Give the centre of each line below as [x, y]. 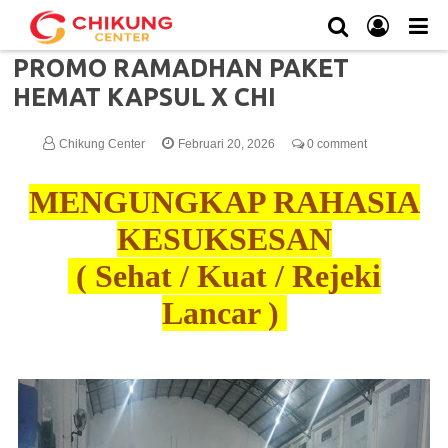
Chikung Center [104, 144]
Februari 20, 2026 [228, 144]
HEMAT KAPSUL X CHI [145, 97]
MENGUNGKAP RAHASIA [224, 202]
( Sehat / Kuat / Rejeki [224, 276]
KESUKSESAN [224, 239]
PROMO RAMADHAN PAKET [181, 68]
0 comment [336, 144]
